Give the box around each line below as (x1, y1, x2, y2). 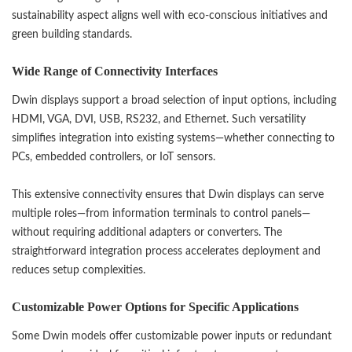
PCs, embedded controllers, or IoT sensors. (12, 151, 215, 163)
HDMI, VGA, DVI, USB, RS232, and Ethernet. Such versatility (12, 113, 306, 126)
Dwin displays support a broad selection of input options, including (12, 94, 336, 107)
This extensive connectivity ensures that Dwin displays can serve (12, 189, 324, 201)
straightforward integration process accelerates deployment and (12, 245, 321, 258)
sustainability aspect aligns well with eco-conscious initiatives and (12, 9, 328, 21)
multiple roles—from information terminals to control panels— (12, 207, 310, 220)
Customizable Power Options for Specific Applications (12, 300, 299, 314)
